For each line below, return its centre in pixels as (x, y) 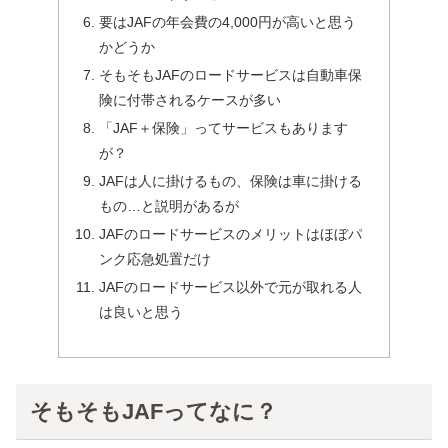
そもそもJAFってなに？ (153, 412)
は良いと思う (141, 311)
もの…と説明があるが (169, 205)
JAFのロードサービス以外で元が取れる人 (231, 286)
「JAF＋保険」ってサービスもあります (224, 128)
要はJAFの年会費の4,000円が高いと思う (228, 22)
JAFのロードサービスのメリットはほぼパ (231, 233)
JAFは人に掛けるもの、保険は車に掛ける (231, 180)
